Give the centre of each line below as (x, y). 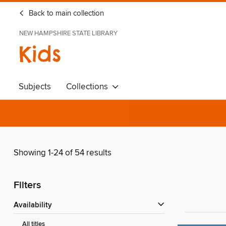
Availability (35, 206)
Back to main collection (65, 14)
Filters (27, 186)
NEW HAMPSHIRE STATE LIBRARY (68, 33)
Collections (89, 87)
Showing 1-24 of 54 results (63, 153)
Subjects (35, 87)
